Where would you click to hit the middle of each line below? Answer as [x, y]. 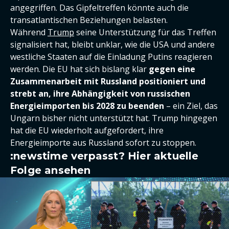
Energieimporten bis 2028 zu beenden [87, 106]
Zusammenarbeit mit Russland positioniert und [108, 81]
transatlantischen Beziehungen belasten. [89, 20]
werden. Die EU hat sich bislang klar [79, 69]
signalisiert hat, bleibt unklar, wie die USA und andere [112, 44]
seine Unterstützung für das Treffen [145, 32]
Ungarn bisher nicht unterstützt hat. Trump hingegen [114, 118]
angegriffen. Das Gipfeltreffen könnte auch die [99, 8]
